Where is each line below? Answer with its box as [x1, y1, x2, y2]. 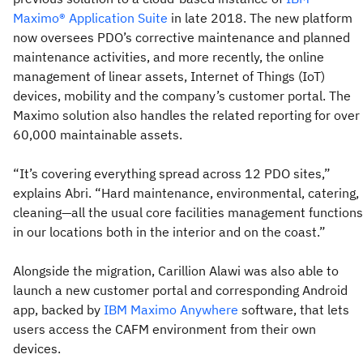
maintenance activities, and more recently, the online [13, 48, 324, 65]
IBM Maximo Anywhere [104, 301, 238, 318]
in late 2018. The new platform [168, 9, 352, 26]
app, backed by [13, 301, 104, 318]
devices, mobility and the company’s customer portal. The [13, 87, 351, 104]
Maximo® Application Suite [13, 9, 168, 26]
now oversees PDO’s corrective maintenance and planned [13, 28, 350, 45]
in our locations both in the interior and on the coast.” [13, 223, 326, 240]
